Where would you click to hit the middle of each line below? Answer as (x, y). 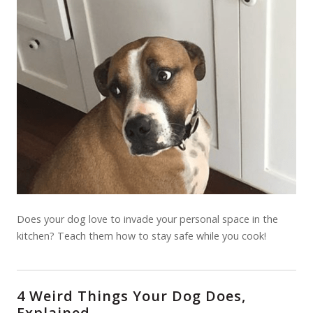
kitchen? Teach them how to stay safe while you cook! (141, 236)
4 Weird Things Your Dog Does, (131, 296)
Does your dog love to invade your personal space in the (147, 219)
